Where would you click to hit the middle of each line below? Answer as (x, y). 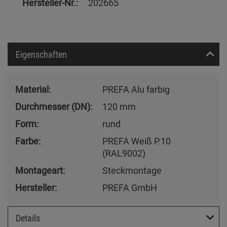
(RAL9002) (124, 153)
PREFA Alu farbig (136, 89)
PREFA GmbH (130, 188)
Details (28, 218)
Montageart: (40, 171)
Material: (33, 89)
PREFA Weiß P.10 (137, 141)
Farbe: (28, 141)
